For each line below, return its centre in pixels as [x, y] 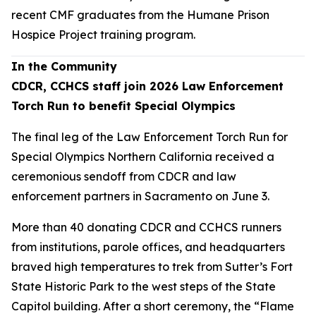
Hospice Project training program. [103, 35]
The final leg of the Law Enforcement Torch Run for [150, 137]
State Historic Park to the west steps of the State [144, 286]
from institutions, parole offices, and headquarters [148, 247]
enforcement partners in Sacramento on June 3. [140, 196]
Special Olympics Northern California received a [143, 157]
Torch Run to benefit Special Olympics [123, 106]
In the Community [64, 66]
